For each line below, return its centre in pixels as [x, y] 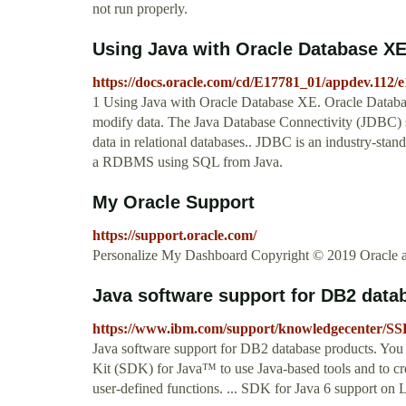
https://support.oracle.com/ [174, 236]
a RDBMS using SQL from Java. [188, 162]
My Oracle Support [174, 203]
